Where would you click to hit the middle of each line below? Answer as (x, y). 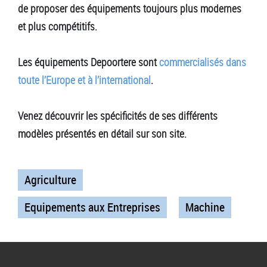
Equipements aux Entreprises (92, 207)
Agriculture (50, 179)
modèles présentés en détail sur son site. (102, 133)
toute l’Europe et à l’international (84, 80)
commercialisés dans (203, 62)
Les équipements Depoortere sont (89, 62)
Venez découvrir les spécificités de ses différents (118, 115)
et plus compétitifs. (58, 26)
